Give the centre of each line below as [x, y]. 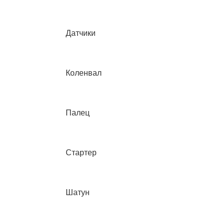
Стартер [81, 153]
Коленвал [84, 73]
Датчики [81, 33]
